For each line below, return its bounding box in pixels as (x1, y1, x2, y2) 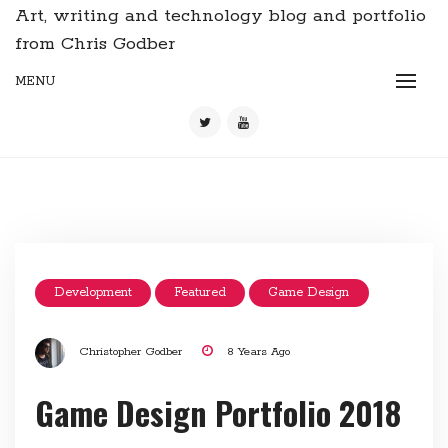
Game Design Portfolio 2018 (34, 388, 401, 436)
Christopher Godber (78, 344, 182, 359)
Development (53, 285, 132, 301)
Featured (174, 285, 227, 301)
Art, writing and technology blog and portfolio (15, 5, 426, 28)
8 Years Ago (226, 344, 290, 359)
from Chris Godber (15, 33, 175, 56)
